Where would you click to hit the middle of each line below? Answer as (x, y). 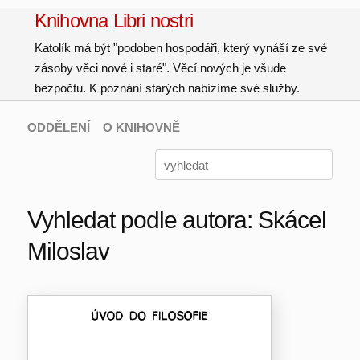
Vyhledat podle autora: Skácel (176, 220)
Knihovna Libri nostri (114, 20)
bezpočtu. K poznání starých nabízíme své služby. (167, 88)
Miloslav (68, 251)
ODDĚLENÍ (58, 127)
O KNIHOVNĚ (141, 127)
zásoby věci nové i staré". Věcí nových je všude (160, 68)
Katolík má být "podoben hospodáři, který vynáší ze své (180, 48)
